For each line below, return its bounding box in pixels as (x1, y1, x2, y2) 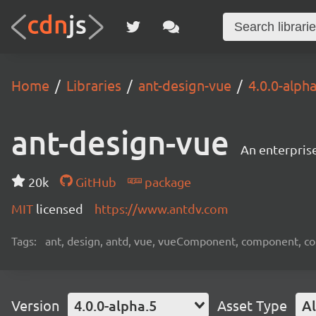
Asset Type (217, 296, 287, 314)
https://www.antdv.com (95, 201, 229, 216)
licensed (36, 201, 83, 216)
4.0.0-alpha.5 (74, 296, 157, 315)
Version (11, 296, 59, 314)
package (141, 174, 191, 189)
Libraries (66, 76, 121, 94)
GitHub (72, 174, 116, 189)
